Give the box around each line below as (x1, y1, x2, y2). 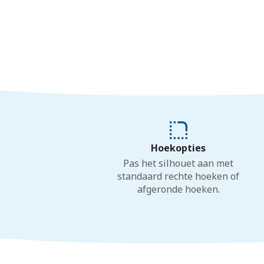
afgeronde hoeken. (137, 183, 220, 196)
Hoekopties (151, 141, 206, 154)
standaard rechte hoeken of (117, 170, 240, 183)
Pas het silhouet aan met (123, 157, 234, 170)
